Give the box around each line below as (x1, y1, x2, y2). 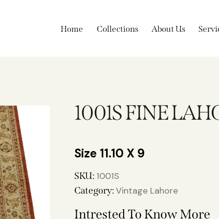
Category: (74, 185, 116, 197)
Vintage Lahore (116, 185, 178, 197)
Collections (96, 24, 138, 35)
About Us (151, 24, 185, 35)
